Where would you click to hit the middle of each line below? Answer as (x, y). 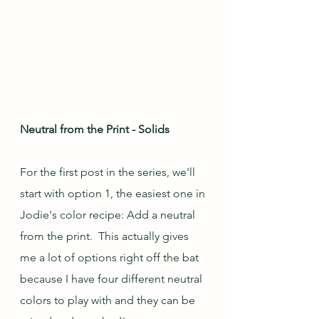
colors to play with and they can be (109, 300)
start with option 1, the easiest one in (114, 193)
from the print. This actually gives (106, 236)
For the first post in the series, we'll (109, 172)
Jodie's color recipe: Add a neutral (109, 215)
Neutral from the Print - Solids (95, 129)
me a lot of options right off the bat (111, 257)
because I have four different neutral (113, 279)
